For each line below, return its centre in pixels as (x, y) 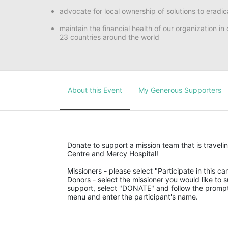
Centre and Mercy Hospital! (113, 153)
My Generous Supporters (180, 90)
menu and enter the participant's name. (133, 196)
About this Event (95, 90)
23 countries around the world (109, 37)
